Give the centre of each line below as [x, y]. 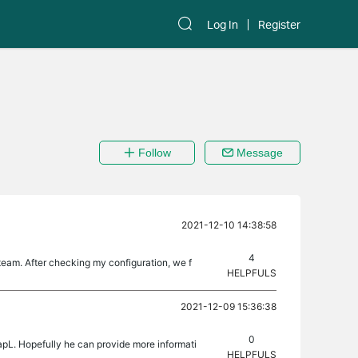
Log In [223, 25]
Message [258, 153]
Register [279, 25]
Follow [153, 153]
